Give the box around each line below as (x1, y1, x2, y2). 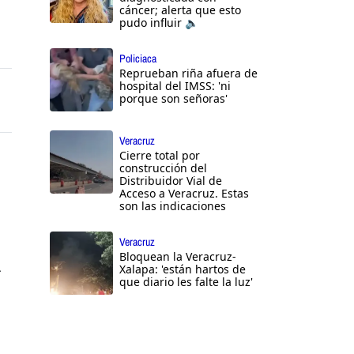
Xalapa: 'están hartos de (119, 262, 246, 277)
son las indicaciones (119, 198, 226, 214)
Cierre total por (119, 148, 200, 164)
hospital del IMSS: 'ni (119, 78, 231, 94)
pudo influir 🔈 (119, 15, 198, 31)
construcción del (119, 160, 207, 176)
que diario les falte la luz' (119, 274, 253, 290)
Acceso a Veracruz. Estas (119, 186, 249, 201)
